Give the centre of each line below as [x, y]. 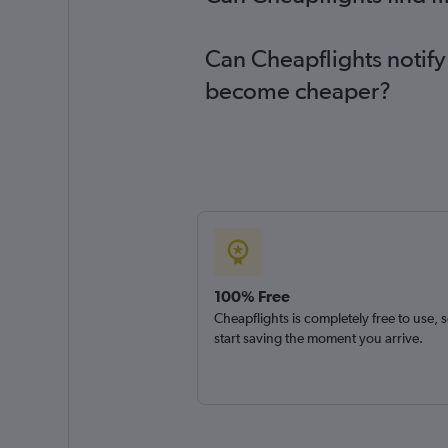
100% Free [251, 296]
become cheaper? [297, 90]
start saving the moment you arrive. [318, 338]
